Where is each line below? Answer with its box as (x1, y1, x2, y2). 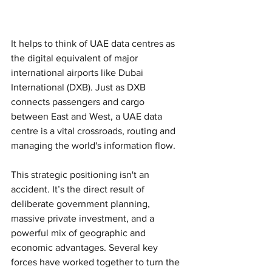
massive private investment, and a (11, 212, 157, 223)
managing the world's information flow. (11, 140, 175, 151)
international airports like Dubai (11, 67, 146, 78)
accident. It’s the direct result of (11, 183, 147, 194)
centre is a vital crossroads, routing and (11, 125, 178, 136)
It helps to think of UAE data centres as (11, 38, 177, 49)
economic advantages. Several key (11, 242, 160, 253)
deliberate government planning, (11, 198, 152, 209)
